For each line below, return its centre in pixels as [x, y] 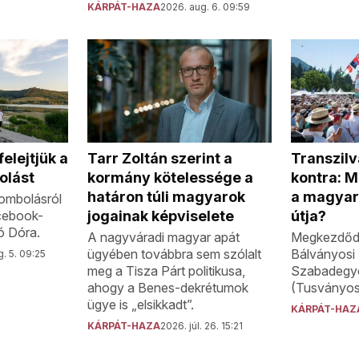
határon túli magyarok [167, 196]
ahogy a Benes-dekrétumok [168, 287]
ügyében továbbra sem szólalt [175, 254]
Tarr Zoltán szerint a [160, 158]
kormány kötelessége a [171, 177]
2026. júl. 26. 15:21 [202, 325]
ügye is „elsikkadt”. [141, 304]
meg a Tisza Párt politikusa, [167, 270]
